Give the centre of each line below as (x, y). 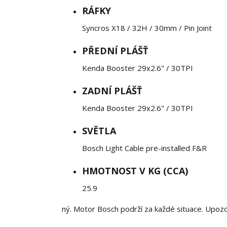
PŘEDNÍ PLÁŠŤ (115, 51)
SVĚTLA (99, 131)
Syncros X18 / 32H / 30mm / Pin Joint (147, 28)
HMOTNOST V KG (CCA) (135, 171)
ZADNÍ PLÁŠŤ (112, 91)
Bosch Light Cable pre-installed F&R (144, 148)
